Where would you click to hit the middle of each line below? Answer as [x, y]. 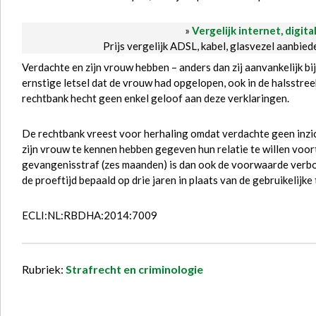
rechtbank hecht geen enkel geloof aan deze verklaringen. [156, 98]
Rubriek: [44, 269]
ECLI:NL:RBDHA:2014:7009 [90, 215]
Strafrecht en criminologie [134, 269]
